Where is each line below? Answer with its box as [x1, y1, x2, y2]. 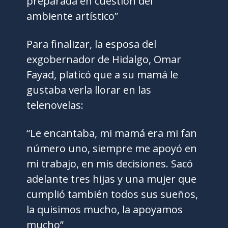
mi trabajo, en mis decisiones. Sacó [26, 157, 193, 171]
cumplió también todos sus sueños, [26, 187, 198, 202]
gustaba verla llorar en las [26, 83, 152, 97]
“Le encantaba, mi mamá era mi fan [26, 126, 197, 140]
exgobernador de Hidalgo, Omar [26, 52, 182, 67]
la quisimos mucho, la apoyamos [26, 203, 183, 217]
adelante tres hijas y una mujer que [26, 172, 197, 186]
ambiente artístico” [26, 9, 119, 23]
